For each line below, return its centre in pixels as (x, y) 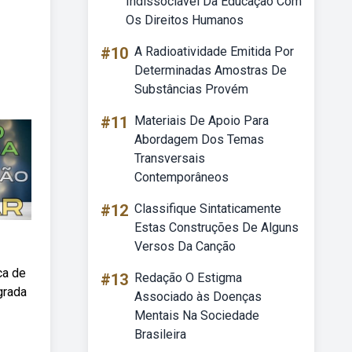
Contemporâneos (181, 177)
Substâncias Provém (191, 89)
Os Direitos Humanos (185, 20)
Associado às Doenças (198, 297)
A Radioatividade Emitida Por (214, 51)
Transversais (170, 158)
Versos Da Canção (185, 246)
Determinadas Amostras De (211, 70)
